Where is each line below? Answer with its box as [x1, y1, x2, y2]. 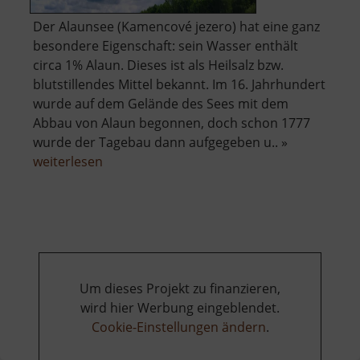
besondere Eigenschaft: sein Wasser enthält [33, 36, 298, 55]
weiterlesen [33, 152, 103, 170]
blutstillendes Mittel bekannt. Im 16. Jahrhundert [33, 75, 325, 93]
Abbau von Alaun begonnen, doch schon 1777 [33, 113, 310, 132]
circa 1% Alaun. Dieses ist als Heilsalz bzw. [33, 55, 284, 74]
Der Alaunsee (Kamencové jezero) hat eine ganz [33, 17, 320, 35]
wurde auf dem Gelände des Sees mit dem [33, 94, 288, 112]
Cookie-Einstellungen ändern [91, 317, 266, 336]
